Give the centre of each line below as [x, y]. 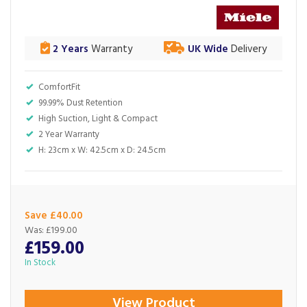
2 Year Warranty [69, 135]
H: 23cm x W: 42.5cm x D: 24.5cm [102, 150]
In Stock [40, 263]
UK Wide [208, 49]
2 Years [69, 49]
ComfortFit [59, 87]
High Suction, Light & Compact [98, 119]
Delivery [247, 49]
